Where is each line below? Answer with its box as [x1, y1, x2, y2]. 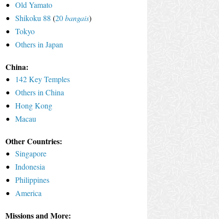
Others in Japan [15, 39, 63, 49]
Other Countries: [5, 135, 62, 147]
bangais [65, 12, 89, 23]
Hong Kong [15, 100, 52, 110]
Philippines [15, 174, 49, 185]
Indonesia [15, 161, 45, 172]
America [15, 187, 42, 198]
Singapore [15, 148, 46, 158]
